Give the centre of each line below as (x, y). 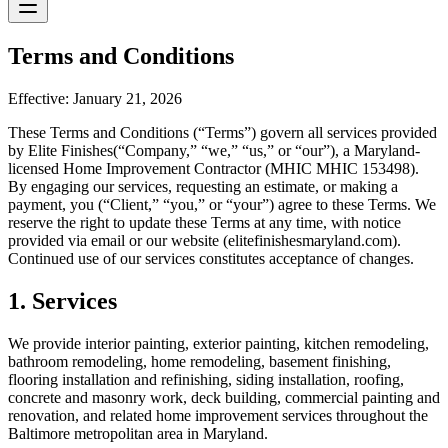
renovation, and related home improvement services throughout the (218, 415)
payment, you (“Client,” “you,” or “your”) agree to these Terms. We (222, 204)
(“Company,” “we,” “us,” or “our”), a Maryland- (266, 150)
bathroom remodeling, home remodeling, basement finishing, (199, 361)
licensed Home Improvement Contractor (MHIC (162, 168)
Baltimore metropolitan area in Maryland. (138, 433)
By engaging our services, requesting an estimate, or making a (203, 186)
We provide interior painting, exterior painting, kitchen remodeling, (218, 343)
